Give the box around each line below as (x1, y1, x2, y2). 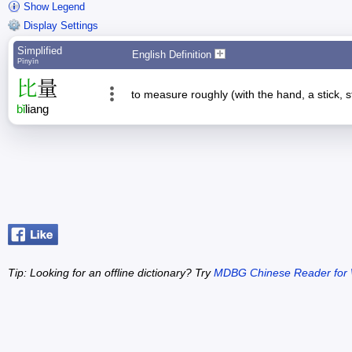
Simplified (17, 45, 62, 57)
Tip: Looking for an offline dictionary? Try (8, 266, 214, 280)
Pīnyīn (17, 57, 38, 66)
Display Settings (20, 20, 98, 32)
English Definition (132, 49, 214, 61)
